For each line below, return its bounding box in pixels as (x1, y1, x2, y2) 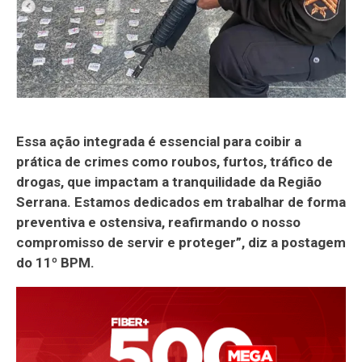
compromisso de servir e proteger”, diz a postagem (16, 234, 346, 250)
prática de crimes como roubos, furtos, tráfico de (16, 153, 333, 170)
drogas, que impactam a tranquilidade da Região (16, 173, 322, 190)
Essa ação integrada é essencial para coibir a (16, 133, 301, 149)
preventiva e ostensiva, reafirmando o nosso (16, 213, 301, 230)
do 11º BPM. (16, 254, 95, 271)
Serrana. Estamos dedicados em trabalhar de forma (16, 193, 346, 210)
